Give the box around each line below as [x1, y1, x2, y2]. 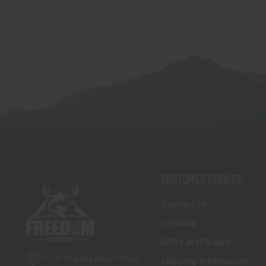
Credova [161, 217, 197, 229]
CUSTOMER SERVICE [161, 170, 243, 191]
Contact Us [161, 198, 208, 210]
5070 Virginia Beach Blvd [41, 253, 139, 264]
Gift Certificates [161, 236, 231, 248]
